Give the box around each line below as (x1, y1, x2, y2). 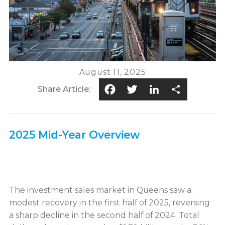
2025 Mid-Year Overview (9, 129, 140, 142)
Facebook (102, 79, 185, 99)
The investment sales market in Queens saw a (9, 185, 191, 195)
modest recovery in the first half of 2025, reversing (9, 197, 210, 207)
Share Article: (37, 84, 90, 94)
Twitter (124, 79, 185, 99)
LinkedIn (146, 79, 220, 99)
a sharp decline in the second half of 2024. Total (9, 210, 199, 220)
